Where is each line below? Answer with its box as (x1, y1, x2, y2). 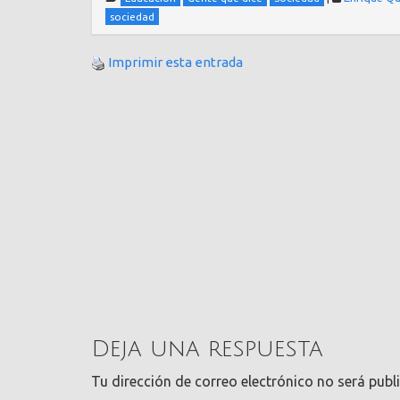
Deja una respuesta (91, 337, 323, 362)
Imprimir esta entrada (108, 54, 243, 71)
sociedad (110, 11, 154, 23)
